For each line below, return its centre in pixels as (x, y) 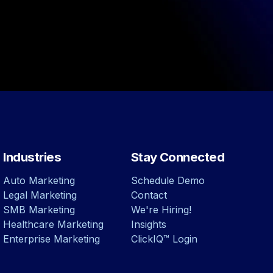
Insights (148, 225)
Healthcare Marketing (54, 225)
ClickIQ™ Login (164, 239)
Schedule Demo (168, 181)
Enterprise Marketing (52, 239)
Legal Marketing (40, 195)
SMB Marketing (39, 210)
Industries (32, 157)
